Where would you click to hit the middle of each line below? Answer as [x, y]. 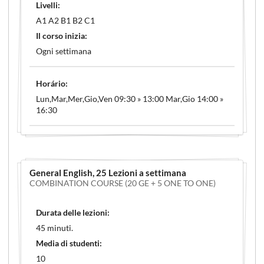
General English [61, 173]
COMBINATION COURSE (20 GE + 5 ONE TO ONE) [123, 183]
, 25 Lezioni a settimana [139, 173]
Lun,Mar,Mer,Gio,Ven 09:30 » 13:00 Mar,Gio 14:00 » [129, 98]
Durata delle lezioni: [72, 212]
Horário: [52, 83]
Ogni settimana [63, 51]
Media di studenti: [69, 243]
